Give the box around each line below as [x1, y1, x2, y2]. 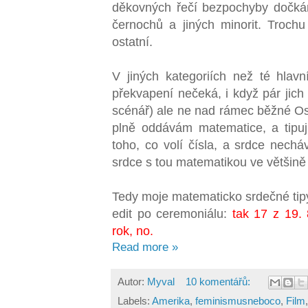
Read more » [112, 240, 178, 254]
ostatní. [112, 34, 153, 49]
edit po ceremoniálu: [112, 206, 228, 221]
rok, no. [112, 223, 153, 238]
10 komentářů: [185, 275, 253, 287]
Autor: [118, 275, 147, 287]
